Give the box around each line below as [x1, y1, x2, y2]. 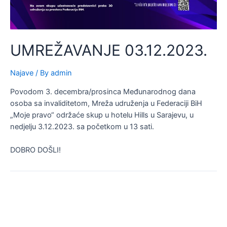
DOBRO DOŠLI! [10, 145, 61, 155]
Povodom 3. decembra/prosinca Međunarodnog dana [10, 87, 196, 96]
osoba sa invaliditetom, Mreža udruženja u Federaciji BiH [10, 98, 202, 108]
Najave [10, 68, 33, 78]
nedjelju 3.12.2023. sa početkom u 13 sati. [10, 122, 154, 131]
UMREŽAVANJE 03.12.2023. [10, 41, 207, 60]
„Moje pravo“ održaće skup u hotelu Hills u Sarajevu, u [10, 110, 194, 120]
